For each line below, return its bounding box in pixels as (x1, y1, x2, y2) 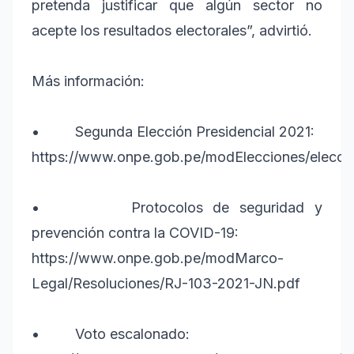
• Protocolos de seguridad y (32, 199, 322, 217)
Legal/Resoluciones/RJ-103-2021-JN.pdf (32, 275, 308, 292)
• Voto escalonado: (32, 326, 190, 343)
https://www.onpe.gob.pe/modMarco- (32, 250, 284, 267)
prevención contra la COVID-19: (32, 224, 239, 242)
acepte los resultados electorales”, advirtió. (32, 22, 312, 40)
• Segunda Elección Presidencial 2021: (32, 123, 314, 141)
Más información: (32, 73, 145, 90)
